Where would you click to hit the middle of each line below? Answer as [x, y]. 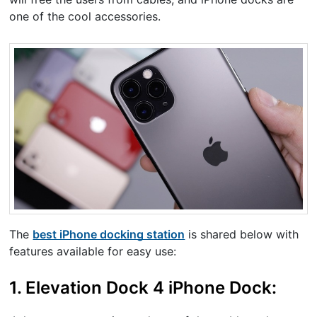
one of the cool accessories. [85, 16]
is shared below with [242, 235]
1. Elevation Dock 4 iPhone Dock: [143, 288]
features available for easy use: [93, 252]
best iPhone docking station [109, 235]
